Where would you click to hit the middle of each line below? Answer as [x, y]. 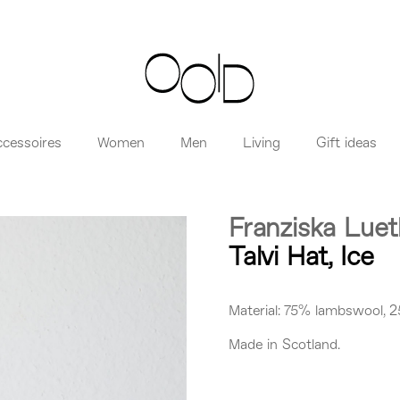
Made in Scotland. [284, 345]
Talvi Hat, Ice [302, 258]
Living [262, 144]
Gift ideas [346, 144]
